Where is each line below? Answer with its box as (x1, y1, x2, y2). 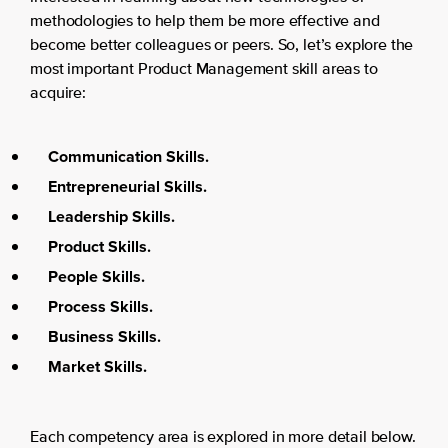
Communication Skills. (47, 145, 209, 168)
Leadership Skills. (47, 205, 175, 228)
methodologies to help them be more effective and (30, 14, 380, 30)
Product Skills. (47, 235, 151, 258)
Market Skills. (47, 355, 147, 378)
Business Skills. (47, 325, 161, 348)
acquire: (30, 86, 86, 102)
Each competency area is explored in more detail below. (30, 430, 416, 446)
